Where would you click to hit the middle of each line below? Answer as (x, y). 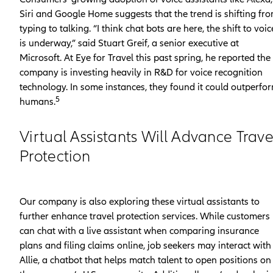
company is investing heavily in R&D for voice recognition (141, 72)
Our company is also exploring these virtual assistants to (140, 201)
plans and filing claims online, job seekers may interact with (145, 245)
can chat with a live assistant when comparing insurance (139, 231)
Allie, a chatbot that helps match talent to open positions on (145, 260)
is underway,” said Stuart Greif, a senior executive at (129, 43)
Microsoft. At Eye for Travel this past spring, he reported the (145, 58)
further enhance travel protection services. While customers (145, 216)
